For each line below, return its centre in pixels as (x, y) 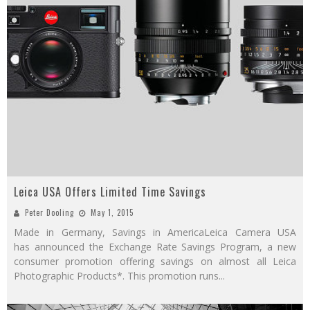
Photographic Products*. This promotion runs (116, 275)
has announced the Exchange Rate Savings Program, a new (155, 246)
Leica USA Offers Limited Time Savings (110, 191)
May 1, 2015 (112, 212)
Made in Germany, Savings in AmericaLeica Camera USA (155, 232)
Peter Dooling (49, 212)
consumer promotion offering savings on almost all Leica (155, 261)
